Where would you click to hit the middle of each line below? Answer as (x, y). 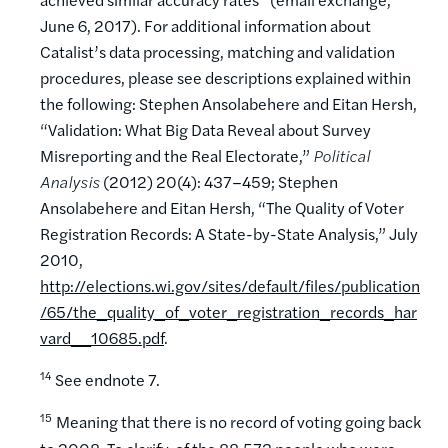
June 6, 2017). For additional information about (205, 26)
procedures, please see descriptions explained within (225, 78)
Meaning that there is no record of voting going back (238, 422)
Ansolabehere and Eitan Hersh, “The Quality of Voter (222, 208)
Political (341, 156)
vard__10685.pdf (102, 338)
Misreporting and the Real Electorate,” (176, 156)
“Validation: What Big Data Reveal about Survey (205, 130)
